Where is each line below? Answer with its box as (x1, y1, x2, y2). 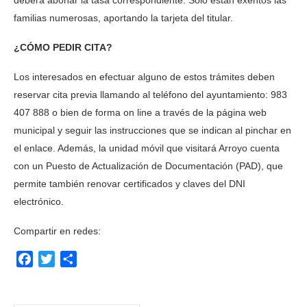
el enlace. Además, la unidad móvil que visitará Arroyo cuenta (14, 143, 280, 153)
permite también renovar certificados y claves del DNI (14, 178, 245, 189)
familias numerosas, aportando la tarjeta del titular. (14, 12, 233, 23)
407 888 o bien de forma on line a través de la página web (14, 107, 267, 118)
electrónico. (14, 196, 64, 207)
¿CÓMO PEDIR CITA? (14, 42, 112, 53)
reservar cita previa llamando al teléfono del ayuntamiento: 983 (14, 89, 287, 100)
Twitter (55, 253, 87, 265)
